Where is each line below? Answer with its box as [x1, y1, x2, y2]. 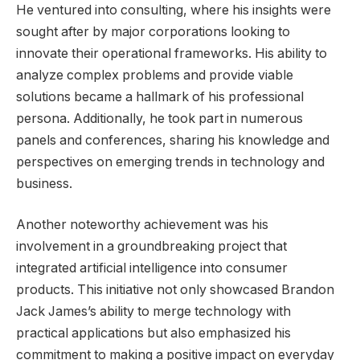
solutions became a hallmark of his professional [16, 88, 304, 104]
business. [16, 175, 72, 191]
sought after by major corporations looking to [16, 23, 290, 39]
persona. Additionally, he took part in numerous [16, 110, 303, 126]
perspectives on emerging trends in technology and [16, 153, 325, 170]
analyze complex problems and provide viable [16, 67, 293, 83]
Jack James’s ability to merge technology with [16, 304, 291, 320]
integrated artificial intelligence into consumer [16, 260, 288, 276]
